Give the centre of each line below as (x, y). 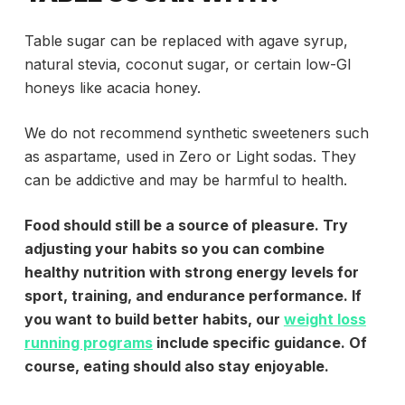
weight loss (325, 320)
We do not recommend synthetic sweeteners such (196, 133)
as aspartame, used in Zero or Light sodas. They (190, 157)
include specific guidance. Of (259, 343)
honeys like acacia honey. (112, 88)
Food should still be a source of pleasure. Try (186, 226)
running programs (88, 343)
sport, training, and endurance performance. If (193, 296)
